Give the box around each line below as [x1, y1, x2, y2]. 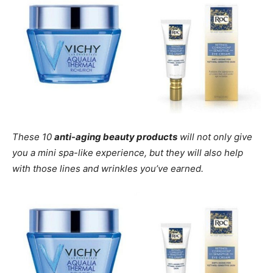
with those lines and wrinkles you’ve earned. [12, 163, 204, 174]
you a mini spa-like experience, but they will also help [12, 147, 243, 158]
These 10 [12, 131, 54, 143]
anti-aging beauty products [54, 131, 177, 143]
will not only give [177, 131, 252, 143]
